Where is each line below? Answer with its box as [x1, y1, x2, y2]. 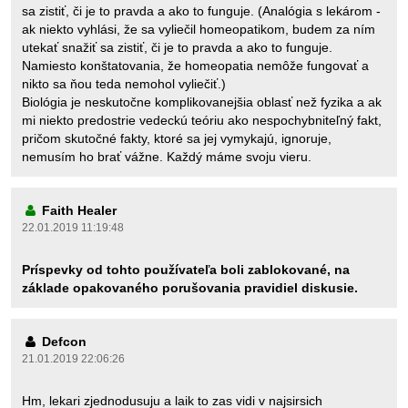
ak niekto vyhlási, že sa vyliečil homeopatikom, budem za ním [22, 22, 375, 36]
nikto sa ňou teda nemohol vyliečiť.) [22, 76, 226, 91]
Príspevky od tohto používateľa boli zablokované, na [22, 262, 350, 277]
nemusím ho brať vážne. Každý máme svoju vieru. [22, 149, 311, 164]
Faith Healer [38, 203, 117, 218]
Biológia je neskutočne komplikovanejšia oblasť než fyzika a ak [22, 95, 382, 109]
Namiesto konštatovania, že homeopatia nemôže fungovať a [22, 58, 369, 73]
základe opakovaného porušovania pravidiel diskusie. [22, 280, 358, 295]
